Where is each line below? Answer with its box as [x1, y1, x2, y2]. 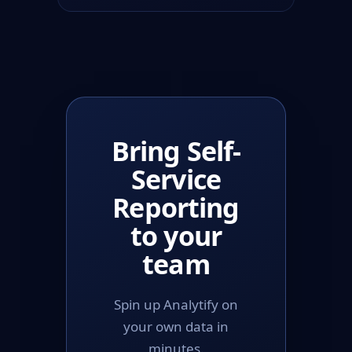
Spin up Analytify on [114, 295, 238, 313]
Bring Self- [111, 132, 241, 169]
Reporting [112, 189, 240, 225]
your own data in [123, 317, 229, 335]
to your [130, 217, 222, 254]
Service [131, 160, 221, 197]
